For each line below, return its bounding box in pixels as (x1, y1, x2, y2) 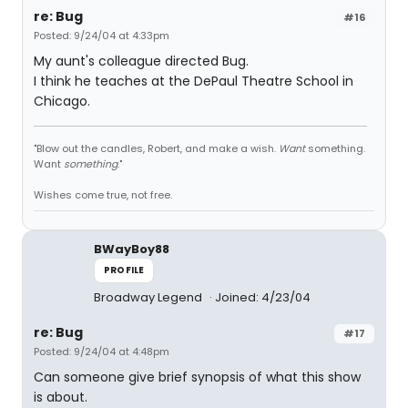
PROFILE (104, 262, 145, 277)
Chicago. (34, 91, 90, 110)
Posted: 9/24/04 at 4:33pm (34, 27, 169, 43)
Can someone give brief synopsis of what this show (34, 367, 361, 386)
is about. (34, 387, 87, 406)
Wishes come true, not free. (34, 187, 172, 202)
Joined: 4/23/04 (215, 288, 311, 306)
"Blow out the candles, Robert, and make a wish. (34, 140, 279, 156)
